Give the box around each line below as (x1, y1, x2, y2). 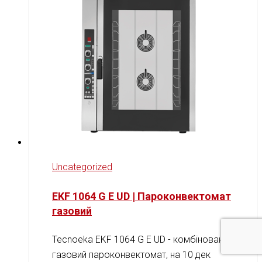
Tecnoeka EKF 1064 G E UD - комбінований (52, 233, 233, 245)
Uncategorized (52, 161, 112, 173)
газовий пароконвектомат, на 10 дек (52, 249, 211, 260)
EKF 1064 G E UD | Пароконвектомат (52, 189, 231, 202)
